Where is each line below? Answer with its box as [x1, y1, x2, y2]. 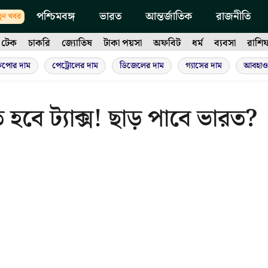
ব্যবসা [214, 36, 236, 51]
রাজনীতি [216, 8, 251, 25]
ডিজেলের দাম [120, 59, 164, 72]
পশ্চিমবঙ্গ [36, 8, 75, 25]
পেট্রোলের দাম [52, 59, 98, 72]
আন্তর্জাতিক [145, 8, 192, 25]
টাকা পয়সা [103, 36, 142, 51]
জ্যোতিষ [62, 36, 92, 51]
